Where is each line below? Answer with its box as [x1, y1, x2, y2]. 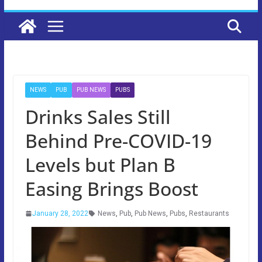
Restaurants [188, 209, 229, 218]
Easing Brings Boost [25, 175, 198, 201]
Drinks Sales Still [25, 104, 171, 129]
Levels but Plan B [25, 151, 175, 177]
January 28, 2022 [32, 209, 88, 218]
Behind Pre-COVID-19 [25, 127, 212, 153]
